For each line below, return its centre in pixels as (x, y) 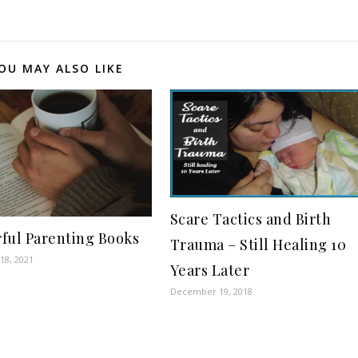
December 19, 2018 (211, 292)
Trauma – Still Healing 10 (258, 245)
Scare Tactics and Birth (251, 219)
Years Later (210, 270)
